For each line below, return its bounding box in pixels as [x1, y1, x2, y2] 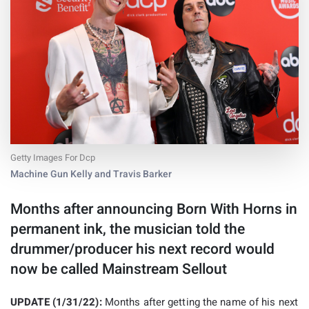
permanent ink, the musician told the [10, 219, 245, 241]
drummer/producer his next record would [10, 239, 275, 261]
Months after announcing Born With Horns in [10, 199, 297, 221]
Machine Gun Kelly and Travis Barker [10, 167, 172, 182]
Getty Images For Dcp [10, 151, 95, 165]
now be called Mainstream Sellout [10, 259, 227, 281]
